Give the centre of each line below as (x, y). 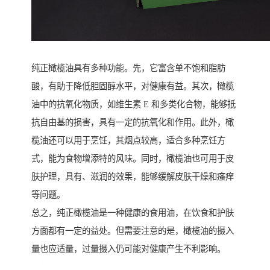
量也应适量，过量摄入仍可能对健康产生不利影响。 (128, 249)
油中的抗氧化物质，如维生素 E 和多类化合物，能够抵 (133, 104)
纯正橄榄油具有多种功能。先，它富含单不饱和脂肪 (128, 68)
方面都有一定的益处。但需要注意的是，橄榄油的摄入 (133, 231)
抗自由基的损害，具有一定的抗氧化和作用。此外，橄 (133, 122)
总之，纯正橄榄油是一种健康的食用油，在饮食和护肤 (133, 213)
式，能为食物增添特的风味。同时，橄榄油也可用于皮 (133, 159)
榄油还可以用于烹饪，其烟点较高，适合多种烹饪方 (128, 140)
